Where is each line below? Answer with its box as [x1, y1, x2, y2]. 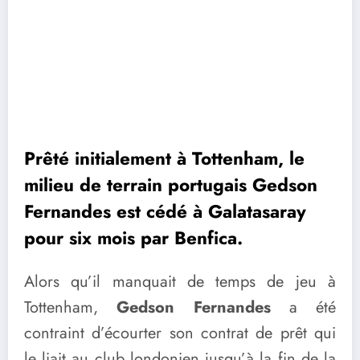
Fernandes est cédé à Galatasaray [24, 198, 306, 224]
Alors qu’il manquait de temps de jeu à [24, 270, 336, 294]
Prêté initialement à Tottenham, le [24, 145, 305, 171]
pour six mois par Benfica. [24, 224, 243, 251]
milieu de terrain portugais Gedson [24, 171, 317, 198]
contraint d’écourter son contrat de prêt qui [24, 321, 336, 346]
